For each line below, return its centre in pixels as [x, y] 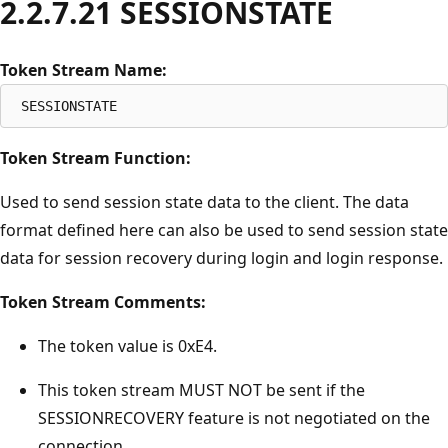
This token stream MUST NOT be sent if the [201, 389]
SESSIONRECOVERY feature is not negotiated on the [234, 417]
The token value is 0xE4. [127, 345]
